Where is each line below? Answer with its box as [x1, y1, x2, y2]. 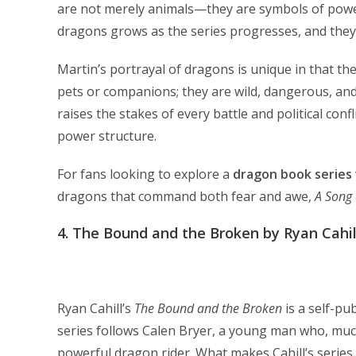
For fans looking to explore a [57, 165, 233, 183]
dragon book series [233, 165, 352, 183]
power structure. [57, 127, 157, 145]
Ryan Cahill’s [57, 300, 134, 317]
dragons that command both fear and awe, [57, 188, 315, 205]
